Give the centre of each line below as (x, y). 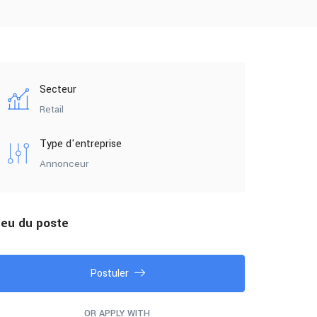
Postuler (109, 273)
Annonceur (64, 164)
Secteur (58, 90)
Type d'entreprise (81, 144)
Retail (52, 109)
